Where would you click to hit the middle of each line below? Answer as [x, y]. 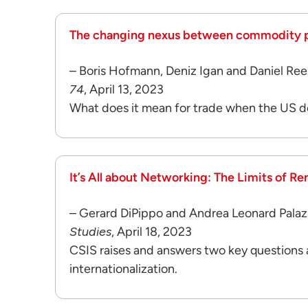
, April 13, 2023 [124, 89]
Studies [90, 232]
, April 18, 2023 [152, 232]
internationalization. [123, 269]
